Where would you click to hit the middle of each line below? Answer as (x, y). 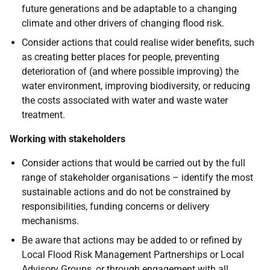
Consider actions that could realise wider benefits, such (138, 42)
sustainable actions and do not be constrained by (126, 192)
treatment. (43, 115)
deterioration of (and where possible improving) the (130, 71)
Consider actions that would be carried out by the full (133, 163)
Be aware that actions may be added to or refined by (132, 240)
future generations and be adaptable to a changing (129, 8)
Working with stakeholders (67, 139)
